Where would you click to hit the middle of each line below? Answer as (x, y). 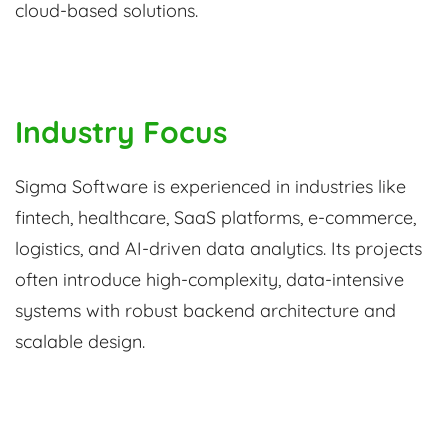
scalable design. (80, 342)
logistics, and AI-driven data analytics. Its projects (218, 249)
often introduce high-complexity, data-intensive (209, 280)
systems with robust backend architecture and (205, 311)
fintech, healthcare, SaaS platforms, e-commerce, (215, 218)
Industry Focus (121, 132)
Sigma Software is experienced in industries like (210, 187)
